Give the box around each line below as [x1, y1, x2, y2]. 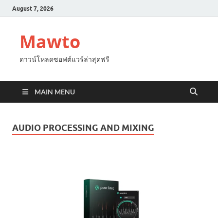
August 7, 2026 [12, 4, 54, 12]
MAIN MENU [35, 88, 75, 96]
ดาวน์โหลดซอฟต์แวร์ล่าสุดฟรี [19, 55, 109, 63]
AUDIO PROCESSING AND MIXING [12, 123, 154, 133]
